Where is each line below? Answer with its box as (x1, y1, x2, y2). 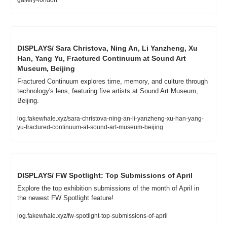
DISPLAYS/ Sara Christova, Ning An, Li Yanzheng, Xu (17, 44, 198, 53)
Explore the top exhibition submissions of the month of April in (17, 184, 199, 193)
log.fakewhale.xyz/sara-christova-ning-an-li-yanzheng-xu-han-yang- (17, 115, 204, 123)
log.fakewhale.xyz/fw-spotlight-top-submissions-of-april (17, 212, 168, 220)
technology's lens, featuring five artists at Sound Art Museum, (17, 87, 198, 95)
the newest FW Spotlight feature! (17, 194, 113, 202)
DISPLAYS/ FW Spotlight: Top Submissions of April (17, 171, 193, 180)
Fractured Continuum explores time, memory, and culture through (17, 78, 208, 86)
